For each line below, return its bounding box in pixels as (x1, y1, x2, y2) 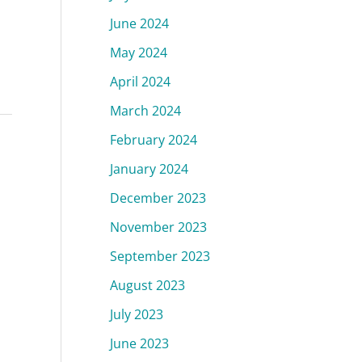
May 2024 (110, 43, 167, 61)
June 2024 (110, 14, 169, 32)
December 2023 (110, 188, 206, 207)
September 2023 (110, 246, 210, 265)
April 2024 (110, 72, 170, 90)
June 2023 (110, 334, 169, 352)
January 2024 (110, 159, 188, 178)
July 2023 (110, 305, 163, 323)
